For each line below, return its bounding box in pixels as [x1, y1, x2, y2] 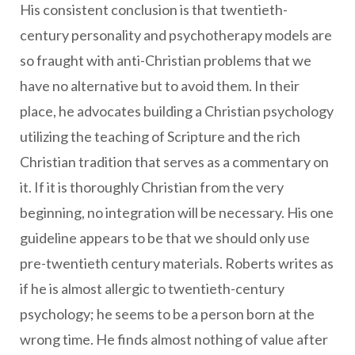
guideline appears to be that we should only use [20, 229, 310, 246]
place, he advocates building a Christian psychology [20, 102, 334, 120]
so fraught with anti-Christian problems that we [20, 52, 311, 69]
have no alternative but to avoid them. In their [20, 77, 300, 94]
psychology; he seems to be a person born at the [20, 305, 315, 323]
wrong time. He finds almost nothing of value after [20, 330, 328, 348]
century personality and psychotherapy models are [20, 26, 332, 44]
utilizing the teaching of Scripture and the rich [20, 128, 300, 145]
